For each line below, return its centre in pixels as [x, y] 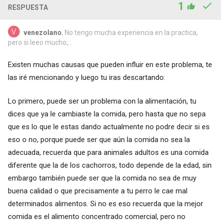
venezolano [42, 33]
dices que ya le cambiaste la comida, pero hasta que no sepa [107, 114]
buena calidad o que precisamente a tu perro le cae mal [97, 191]
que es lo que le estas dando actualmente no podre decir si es [109, 127]
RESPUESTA [28, 8]
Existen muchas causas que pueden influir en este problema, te [110, 65]
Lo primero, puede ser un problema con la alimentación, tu [102, 101]
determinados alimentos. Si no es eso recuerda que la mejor [105, 204]
